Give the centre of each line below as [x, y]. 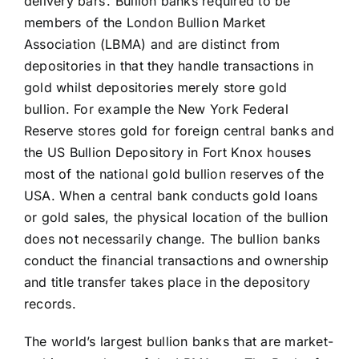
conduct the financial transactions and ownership [176, 261]
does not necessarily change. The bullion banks [172, 239]
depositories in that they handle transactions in [169, 66]
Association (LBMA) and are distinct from [152, 44]
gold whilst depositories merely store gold [155, 88]
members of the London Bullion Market [145, 23]
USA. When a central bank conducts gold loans [171, 196]
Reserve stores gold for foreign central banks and [179, 131]
